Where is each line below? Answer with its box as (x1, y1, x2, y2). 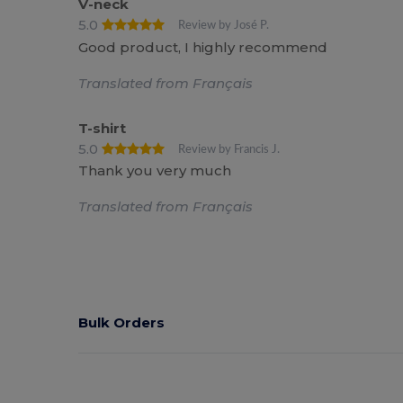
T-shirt (78, 119, 127, 137)
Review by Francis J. (178, 143, 281, 155)
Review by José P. (178, 20, 270, 31)
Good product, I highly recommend (78, 38, 328, 56)
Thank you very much (78, 162, 232, 180)
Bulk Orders (78, 313, 166, 331)
